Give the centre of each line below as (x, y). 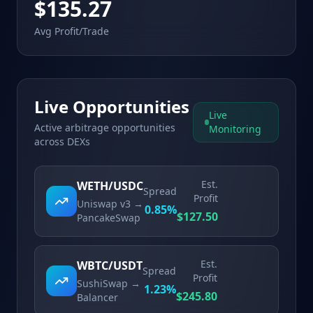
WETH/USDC (110, 186)
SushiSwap (102, 283)
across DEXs (62, 141)
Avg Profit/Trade (72, 31)
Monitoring (235, 129)
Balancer (97, 297)
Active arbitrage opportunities (105, 128)
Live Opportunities (112, 107)
